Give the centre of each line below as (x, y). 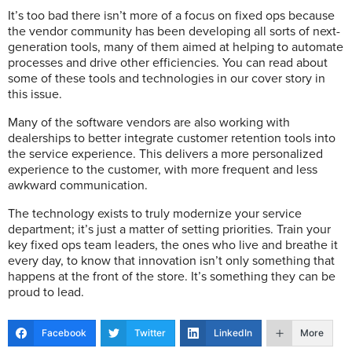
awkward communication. (78, 185)
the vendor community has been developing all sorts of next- (174, 31)
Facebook (64, 333)
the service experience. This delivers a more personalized (165, 154)
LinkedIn (233, 333)
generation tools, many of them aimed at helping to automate (176, 47)
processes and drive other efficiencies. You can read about (168, 63)
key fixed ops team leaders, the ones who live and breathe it (173, 245)
